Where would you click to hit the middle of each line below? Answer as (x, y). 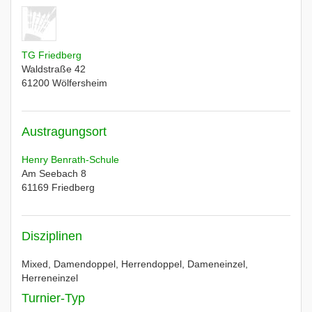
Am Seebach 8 (54, 173)
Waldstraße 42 (54, 69)
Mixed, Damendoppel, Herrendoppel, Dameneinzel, (135, 264)
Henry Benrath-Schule (70, 159)
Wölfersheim (80, 83)
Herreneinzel (50, 278)
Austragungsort (64, 132)
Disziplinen (52, 236)
